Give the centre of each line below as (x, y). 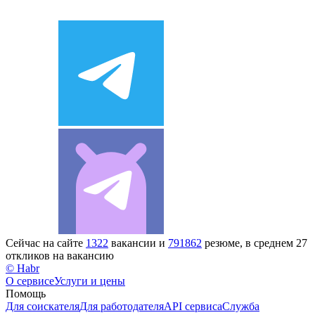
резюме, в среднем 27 (255, 243)
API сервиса (193, 306)
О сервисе (30, 281)
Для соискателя (43, 306)
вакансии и (138, 243)
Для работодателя (122, 306)
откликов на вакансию (60, 255)
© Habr (22, 268)
